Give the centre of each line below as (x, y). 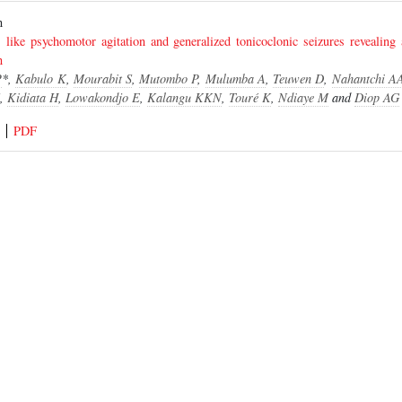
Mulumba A (235, 79)
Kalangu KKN (184, 97)
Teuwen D (299, 79)
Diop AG (376, 97)
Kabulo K (41, 79)
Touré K (249, 97)
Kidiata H (32, 97)
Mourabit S (102, 79)
